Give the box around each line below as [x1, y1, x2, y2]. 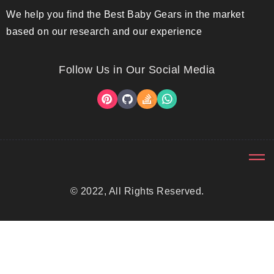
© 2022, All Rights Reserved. [70, 186, 204, 197]
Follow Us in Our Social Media [59, 64, 215, 76]
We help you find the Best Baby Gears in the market [6, 9, 244, 20]
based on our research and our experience [6, 26, 202, 37]
